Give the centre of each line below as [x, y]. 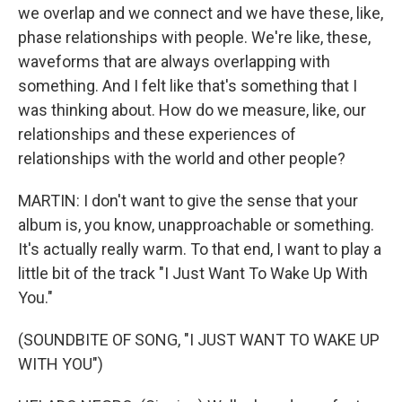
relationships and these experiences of [157, 134]
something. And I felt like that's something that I [188, 86]
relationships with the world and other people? [182, 158]
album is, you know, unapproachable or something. [196, 225]
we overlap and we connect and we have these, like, [201, 13]
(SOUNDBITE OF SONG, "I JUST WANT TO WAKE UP [199, 340]
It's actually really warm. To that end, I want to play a [200, 249]
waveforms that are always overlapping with [174, 61]
